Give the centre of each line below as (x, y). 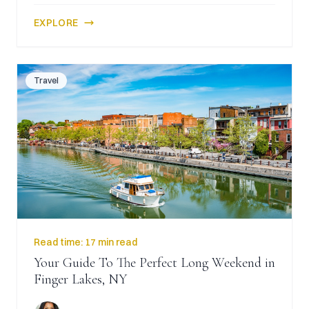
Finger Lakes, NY (80, 279)
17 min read (111, 242)
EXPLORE (56, 23)
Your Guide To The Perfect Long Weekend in (154, 263)
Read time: (59, 242)
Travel (46, 80)
